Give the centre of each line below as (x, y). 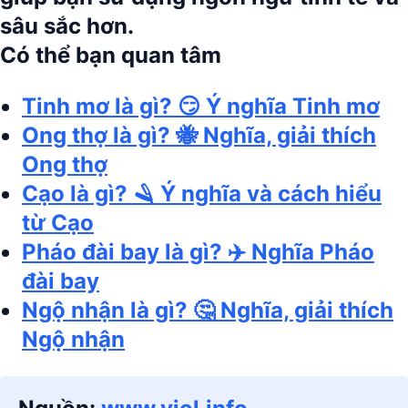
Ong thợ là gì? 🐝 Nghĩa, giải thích (199, 135)
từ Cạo (58, 223)
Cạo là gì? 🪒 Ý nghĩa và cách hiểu (202, 194)
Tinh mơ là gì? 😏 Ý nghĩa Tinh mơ (201, 106)
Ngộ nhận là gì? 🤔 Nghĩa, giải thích (208, 310)
